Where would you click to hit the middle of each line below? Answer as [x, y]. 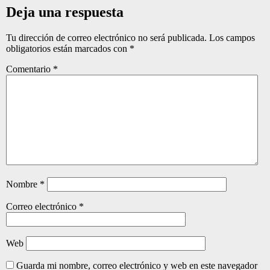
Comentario [30, 69]
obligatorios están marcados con [68, 48]
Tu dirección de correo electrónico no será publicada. [106, 37]
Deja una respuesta [65, 12]
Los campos [232, 37]
